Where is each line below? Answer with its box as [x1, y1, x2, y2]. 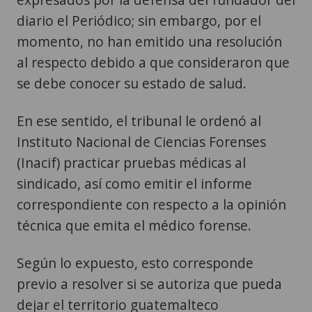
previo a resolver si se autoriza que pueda [17, 274, 282, 293]
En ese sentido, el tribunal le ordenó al [17, 111, 261, 130]
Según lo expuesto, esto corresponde [17, 253, 253, 272]
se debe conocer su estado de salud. [17, 73, 247, 93]
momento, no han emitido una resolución [17, 31, 282, 51]
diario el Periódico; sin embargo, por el [17, 10, 261, 30]
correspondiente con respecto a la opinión [17, 194, 286, 214]
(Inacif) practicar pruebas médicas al [17, 153, 246, 172]
